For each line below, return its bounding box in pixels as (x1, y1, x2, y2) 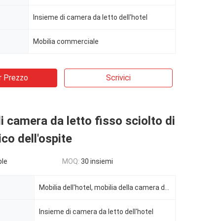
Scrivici (106, 73, 131, 82)
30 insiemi (81, 157, 113, 165)
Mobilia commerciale (33, 37, 99, 45)
